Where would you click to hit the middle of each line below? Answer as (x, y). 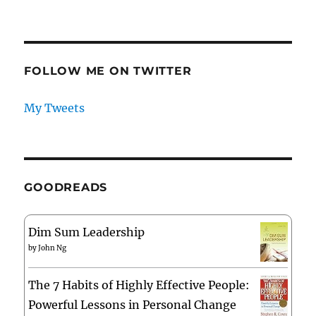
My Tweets (55, 108)
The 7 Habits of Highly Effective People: (139, 285)
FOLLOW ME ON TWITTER (108, 71)
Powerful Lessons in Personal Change (133, 304)
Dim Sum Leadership (87, 232)
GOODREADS (66, 187)
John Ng (53, 248)
